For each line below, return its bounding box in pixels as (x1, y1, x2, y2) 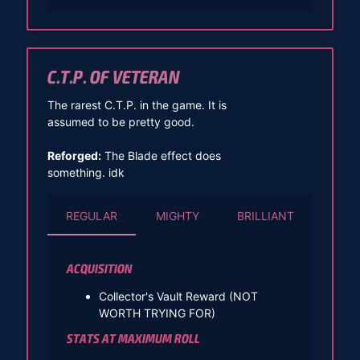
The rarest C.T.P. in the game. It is (47, 97, 227, 112)
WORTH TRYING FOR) (98, 306, 215, 321)
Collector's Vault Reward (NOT (98, 289, 258, 304)
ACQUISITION (66, 262, 132, 277)
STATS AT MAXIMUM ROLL (66, 332, 200, 347)
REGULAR (66, 208, 118, 223)
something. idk (47, 165, 125, 179)
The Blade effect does (100, 148, 221, 162)
